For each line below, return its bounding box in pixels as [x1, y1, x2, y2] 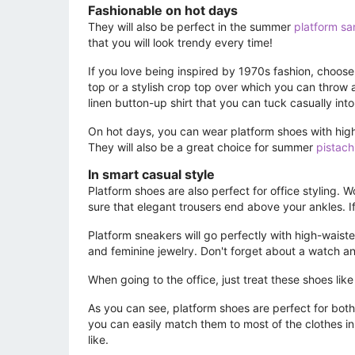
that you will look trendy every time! [88, 35, 273, 49]
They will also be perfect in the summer [88, 19, 294, 33]
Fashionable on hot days [88, 2, 238, 18]
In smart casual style [88, 166, 215, 182]
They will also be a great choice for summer [88, 139, 316, 154]
